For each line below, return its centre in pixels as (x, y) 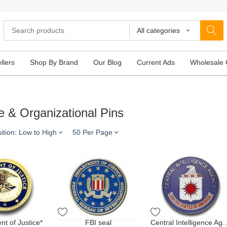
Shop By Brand (54, 63)
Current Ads (156, 63)
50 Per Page (93, 133)
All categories (158, 30)
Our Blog (107, 63)
